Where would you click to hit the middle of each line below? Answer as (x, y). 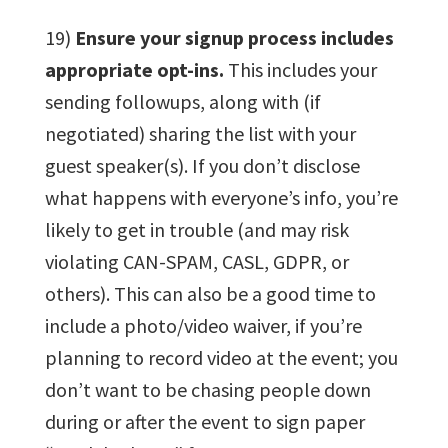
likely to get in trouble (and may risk (196, 229)
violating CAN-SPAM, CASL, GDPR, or (196, 261)
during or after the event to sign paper (204, 421)
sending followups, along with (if (182, 101)
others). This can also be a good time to (210, 293)
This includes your (300, 69)
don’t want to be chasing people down (207, 389)
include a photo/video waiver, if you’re (203, 325)
